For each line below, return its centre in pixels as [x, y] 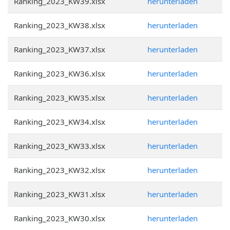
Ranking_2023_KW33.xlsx [60, 146]
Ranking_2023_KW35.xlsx [60, 98]
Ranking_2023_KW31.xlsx [60, 194]
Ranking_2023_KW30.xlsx [60, 218]
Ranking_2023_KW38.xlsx [60, 25]
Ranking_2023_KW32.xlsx [60, 170]
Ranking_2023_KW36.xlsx [60, 73]
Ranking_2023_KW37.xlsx [60, 49]
